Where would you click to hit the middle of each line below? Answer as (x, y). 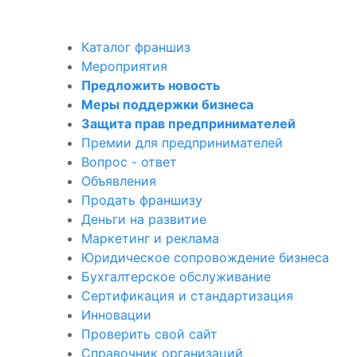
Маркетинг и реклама (150, 238)
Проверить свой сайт (149, 333)
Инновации (116, 314)
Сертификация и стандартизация (187, 295)
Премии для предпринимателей (182, 142)
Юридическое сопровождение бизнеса (205, 257)
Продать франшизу (142, 200)
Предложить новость (151, 85)
